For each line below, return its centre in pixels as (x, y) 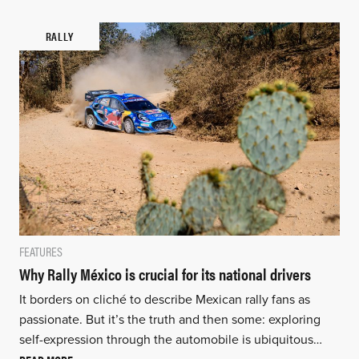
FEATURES (40, 252)
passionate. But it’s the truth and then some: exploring (169, 320)
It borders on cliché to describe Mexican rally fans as (164, 300)
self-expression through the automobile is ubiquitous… (170, 340)
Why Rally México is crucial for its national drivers (165, 274)
